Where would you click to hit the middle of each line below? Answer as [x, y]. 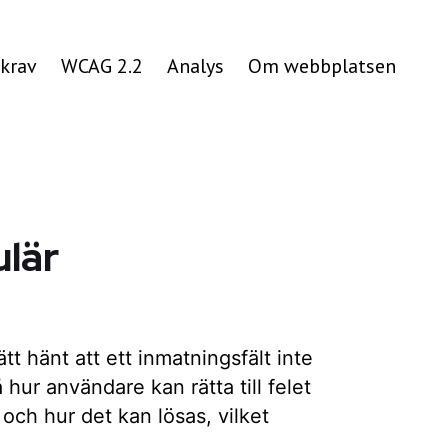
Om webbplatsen [322, 66]
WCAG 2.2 [102, 66]
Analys [195, 66]
